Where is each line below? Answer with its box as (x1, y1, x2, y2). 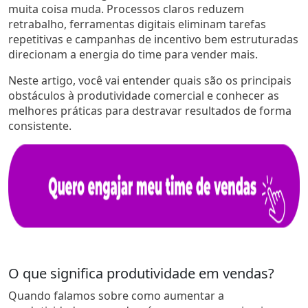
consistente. (8, 118, 71, 133)
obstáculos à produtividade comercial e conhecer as (8, 87, 279, 103)
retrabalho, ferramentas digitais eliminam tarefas (8, 16, 266, 32)
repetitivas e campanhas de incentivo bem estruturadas (8, 31, 298, 47)
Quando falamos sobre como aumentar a (8, 287, 224, 303)
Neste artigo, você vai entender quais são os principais (8, 72, 291, 88)
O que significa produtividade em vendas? (8, 263, 274, 283)
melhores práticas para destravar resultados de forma (8, 102, 291, 118)
